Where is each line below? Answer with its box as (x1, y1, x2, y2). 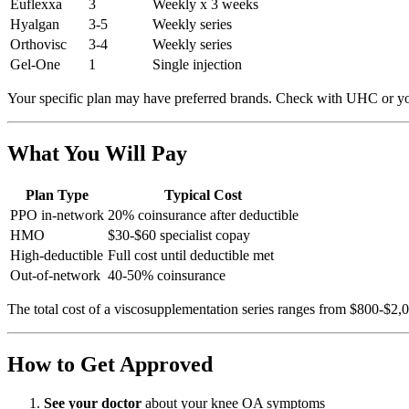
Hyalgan (10, 16, 59, 32)
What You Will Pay (7, 141, 187, 165)
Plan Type (26, 186, 89, 203)
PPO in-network (10, 206, 104, 223)
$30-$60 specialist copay (108, 226, 250, 243)
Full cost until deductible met (108, 246, 274, 263)
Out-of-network (10, 267, 100, 283)
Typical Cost (164, 186, 242, 203)
